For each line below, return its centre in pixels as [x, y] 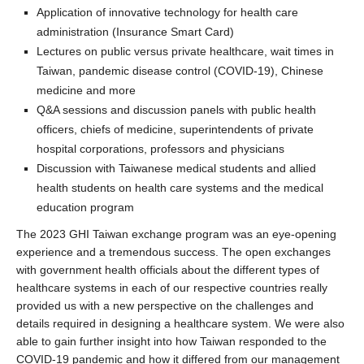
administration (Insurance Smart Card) [135, 32]
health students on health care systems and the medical [180, 188]
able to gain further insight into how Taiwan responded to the [171, 342]
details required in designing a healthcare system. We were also [180, 324]
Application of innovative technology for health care [167, 13]
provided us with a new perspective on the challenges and [165, 306]
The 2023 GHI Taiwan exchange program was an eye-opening [176, 234]
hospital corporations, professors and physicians [160, 149]
